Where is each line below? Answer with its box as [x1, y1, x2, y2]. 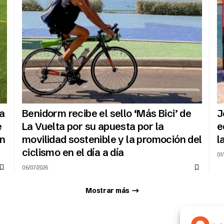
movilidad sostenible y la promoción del [21, 133, 202, 146]
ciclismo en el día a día [21, 146, 124, 159]
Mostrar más [85, 185, 129, 195]
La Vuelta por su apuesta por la [21, 120, 164, 133]
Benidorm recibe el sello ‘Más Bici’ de [21, 107, 191, 120]
